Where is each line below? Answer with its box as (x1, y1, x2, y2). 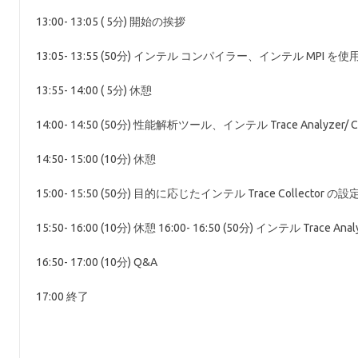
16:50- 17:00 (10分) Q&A (36, 256, 158, 268)
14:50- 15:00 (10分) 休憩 (36, 153, 157, 165)
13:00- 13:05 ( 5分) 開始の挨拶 (36, 15, 186, 28)
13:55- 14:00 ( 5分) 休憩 (36, 84, 153, 97)
